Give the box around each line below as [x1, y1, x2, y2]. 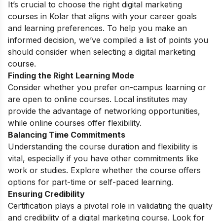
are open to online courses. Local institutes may [8, 94, 187, 104]
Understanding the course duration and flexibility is [8, 141, 198, 151]
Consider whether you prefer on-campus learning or [8, 82, 206, 92]
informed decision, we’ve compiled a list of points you [8, 35, 208, 45]
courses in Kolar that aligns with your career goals [8, 11, 197, 21]
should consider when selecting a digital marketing [8, 46, 195, 57]
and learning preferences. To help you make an [8, 23, 187, 33]
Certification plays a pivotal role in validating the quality [8, 200, 213, 211]
